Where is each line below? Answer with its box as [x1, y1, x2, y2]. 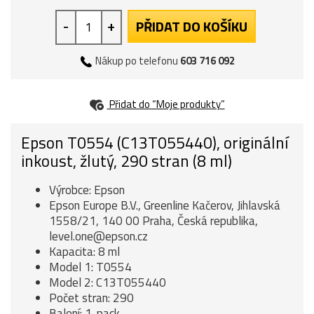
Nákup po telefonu [93, 52, 180, 69]
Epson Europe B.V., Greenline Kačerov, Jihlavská [49, 196, 280, 214]
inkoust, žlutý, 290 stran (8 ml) [21, 149, 232, 173]
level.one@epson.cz [49, 227, 148, 245]
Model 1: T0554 [49, 258, 132, 276]
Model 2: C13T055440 [49, 273, 166, 292]
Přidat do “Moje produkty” [107, 95, 225, 112]
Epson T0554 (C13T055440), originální [21, 130, 288, 155]
